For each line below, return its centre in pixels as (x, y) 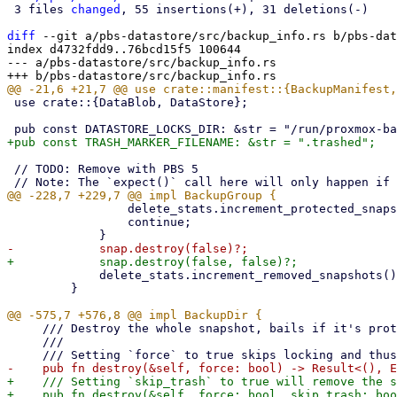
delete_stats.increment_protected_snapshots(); (67, 209)
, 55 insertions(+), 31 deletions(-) (245, 9)
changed (96, 9)
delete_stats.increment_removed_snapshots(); (53, 275)
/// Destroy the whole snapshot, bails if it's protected (25, 328)
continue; (67, 222)
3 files (43, 9)
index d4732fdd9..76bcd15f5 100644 (124, 49)
